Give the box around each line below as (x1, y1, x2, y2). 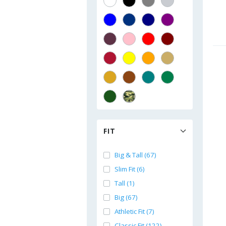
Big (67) (115, 193, 138, 202)
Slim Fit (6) (115, 164, 145, 174)
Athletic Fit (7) (115, 207, 154, 216)
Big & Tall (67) (115, 150, 156, 159)
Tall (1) (115, 179, 135, 188)
